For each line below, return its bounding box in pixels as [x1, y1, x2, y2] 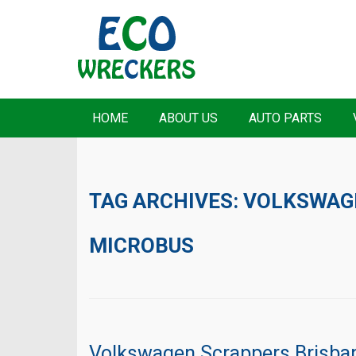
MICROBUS [89, 234, 194, 258]
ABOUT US [159, 110, 218, 126]
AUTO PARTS [249, 110, 322, 126]
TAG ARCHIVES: [89, 189, 243, 214]
